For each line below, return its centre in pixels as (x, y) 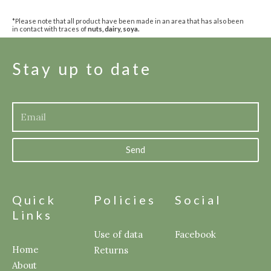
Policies (125, 199)
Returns (111, 250)
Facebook (196, 234)
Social (198, 199)
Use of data (118, 234)
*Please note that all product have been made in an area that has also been (128, 21)
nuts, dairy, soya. (113, 29)
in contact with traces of (50, 29)
